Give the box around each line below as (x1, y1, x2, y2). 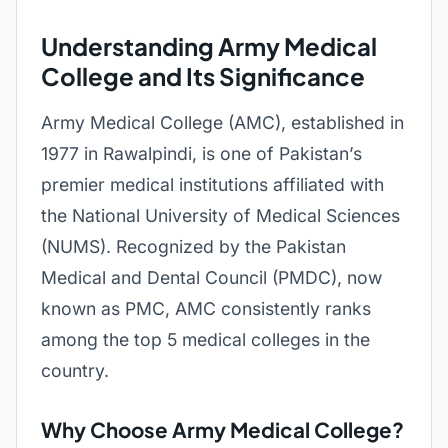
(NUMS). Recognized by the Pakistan (41, 236, 346, 257)
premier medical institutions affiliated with (41, 174, 384, 195)
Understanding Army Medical (41, 31, 377, 61)
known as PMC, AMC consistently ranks (41, 298, 371, 319)
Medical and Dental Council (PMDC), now (41, 267, 382, 288)
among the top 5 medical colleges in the (41, 329, 370, 350)
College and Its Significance (41, 61, 365, 91)
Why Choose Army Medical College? (41, 417, 404, 443)
